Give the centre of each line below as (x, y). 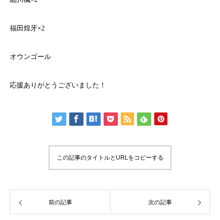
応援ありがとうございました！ (58, 85)
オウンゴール (30, 57)
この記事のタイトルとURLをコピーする (110, 158)
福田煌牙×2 (27, 28)
